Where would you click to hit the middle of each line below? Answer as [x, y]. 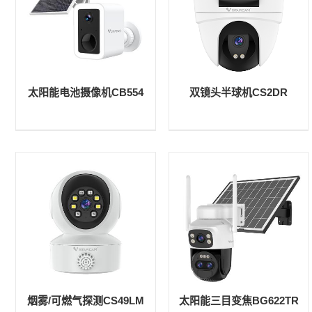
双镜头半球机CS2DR [239, 93]
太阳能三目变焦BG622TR [239, 301]
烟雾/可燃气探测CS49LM [86, 301]
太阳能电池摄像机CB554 [86, 93]
